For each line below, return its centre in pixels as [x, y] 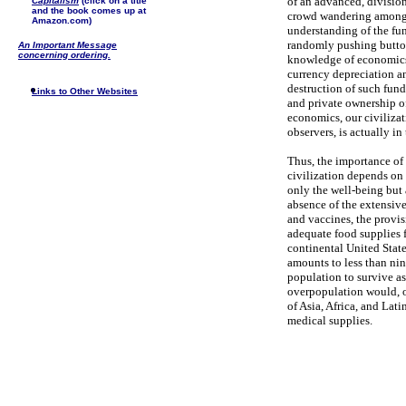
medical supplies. [330, 321]
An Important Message [68, 45]
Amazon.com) [62, 20]
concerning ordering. [64, 55]
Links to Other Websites [85, 91]
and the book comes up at [89, 10]
